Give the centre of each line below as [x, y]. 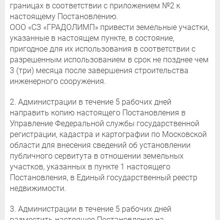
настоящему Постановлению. [64, 17]
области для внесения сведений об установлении [100, 145]
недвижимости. [38, 189]
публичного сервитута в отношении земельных [97, 156]
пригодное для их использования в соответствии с [103, 49]
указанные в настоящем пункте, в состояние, [92, 38]
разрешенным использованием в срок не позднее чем [109, 60]
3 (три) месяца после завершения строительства [99, 71]
